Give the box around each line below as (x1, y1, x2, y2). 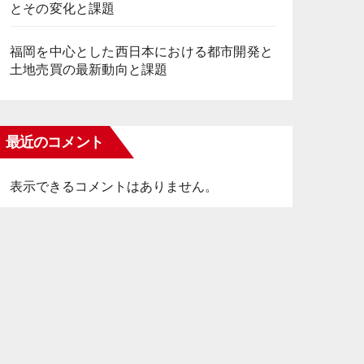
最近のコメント (6, 133, 103, 151)
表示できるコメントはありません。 (10, 180, 218, 193)
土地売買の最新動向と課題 (10, 63, 168, 76)
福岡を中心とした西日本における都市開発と (10, 45, 274, 58)
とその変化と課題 (10, 2, 115, 15)
